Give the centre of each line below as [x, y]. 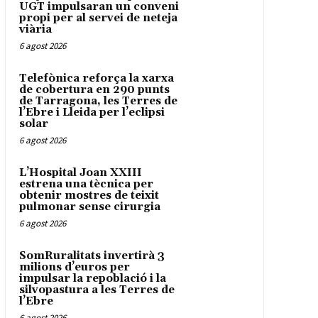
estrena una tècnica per [86, 185]
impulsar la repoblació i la [92, 279]
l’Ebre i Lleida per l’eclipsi [92, 113]
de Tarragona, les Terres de [98, 102]
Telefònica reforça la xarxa [96, 79]
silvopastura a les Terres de [97, 290]
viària [35, 30]
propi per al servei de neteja [98, 18]
